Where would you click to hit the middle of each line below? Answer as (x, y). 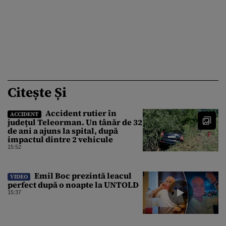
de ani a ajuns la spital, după (63, 131)
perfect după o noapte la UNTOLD (73, 185)
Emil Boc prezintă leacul (82, 176)
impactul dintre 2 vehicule (60, 139)
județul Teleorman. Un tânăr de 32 (75, 122)
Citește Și (37, 93)
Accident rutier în (80, 113)
